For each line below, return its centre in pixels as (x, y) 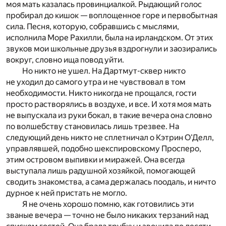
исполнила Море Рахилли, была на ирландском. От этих (109, 38)
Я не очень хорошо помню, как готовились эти (108, 204)
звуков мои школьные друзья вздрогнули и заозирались (111, 49)
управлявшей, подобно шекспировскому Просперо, (104, 149)
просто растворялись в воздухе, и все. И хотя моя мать (109, 104)
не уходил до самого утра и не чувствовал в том (96, 82)
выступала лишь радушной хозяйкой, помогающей (101, 171)
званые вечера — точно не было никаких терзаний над (107, 215)
